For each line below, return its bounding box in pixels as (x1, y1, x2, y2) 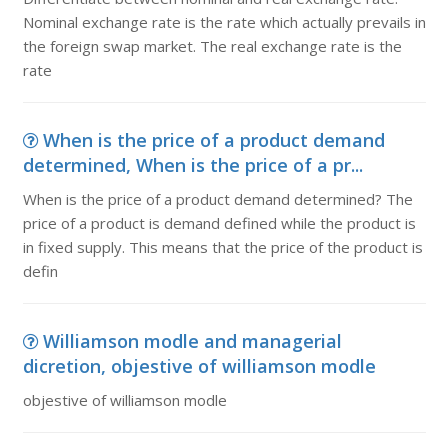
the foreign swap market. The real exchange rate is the (22, 36, 402, 56)
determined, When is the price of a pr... (22, 153, 363, 177)
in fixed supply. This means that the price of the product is (22, 237, 423, 257)
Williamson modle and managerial (42, 329, 342, 353)
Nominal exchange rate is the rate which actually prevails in (22, 12, 426, 32)
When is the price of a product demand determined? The (22, 189, 413, 209)
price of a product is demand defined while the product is (22, 213, 416, 233)
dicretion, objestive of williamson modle (22, 354, 376, 378)
